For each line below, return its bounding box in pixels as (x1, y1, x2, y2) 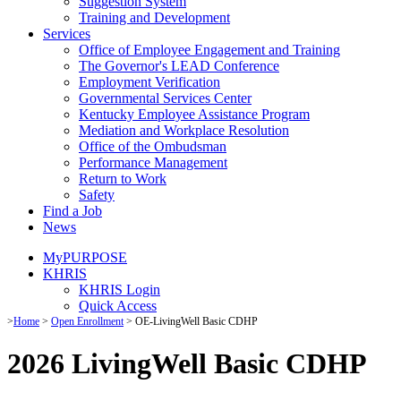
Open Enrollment (51, 314, 124, 328)
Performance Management (79, 154, 227, 170)
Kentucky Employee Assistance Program (79, 106, 310, 122)
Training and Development (79, 9, 230, 25)
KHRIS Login (79, 281, 160, 297)
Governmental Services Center (79, 90, 252, 106)
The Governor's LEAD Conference (79, 57, 279, 73)
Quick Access (79, 297, 157, 313)
